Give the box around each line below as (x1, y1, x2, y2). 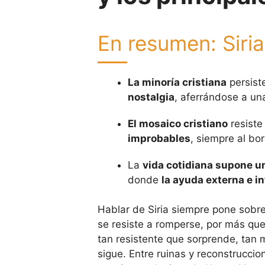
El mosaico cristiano (127, 117, 228, 130)
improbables (127, 132, 190, 144)
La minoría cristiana (127, 76, 227, 88)
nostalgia (127, 91, 174, 103)
